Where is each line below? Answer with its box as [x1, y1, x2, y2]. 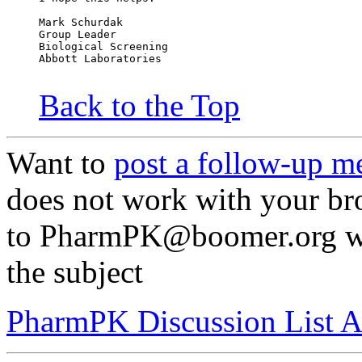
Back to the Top [39, 88, 240, 124]
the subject [6, 255, 143, 290]
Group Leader [39, 28, 116, 41]
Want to [6, 145, 114, 181]
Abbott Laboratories [39, 53, 162, 65]
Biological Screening [39, 40, 168, 53]
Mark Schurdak [39, 16, 123, 29]
